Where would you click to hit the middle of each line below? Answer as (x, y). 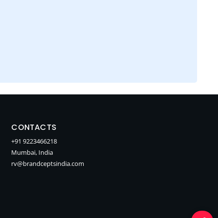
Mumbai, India (32, 152)
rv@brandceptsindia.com (48, 163)
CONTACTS (34, 127)
